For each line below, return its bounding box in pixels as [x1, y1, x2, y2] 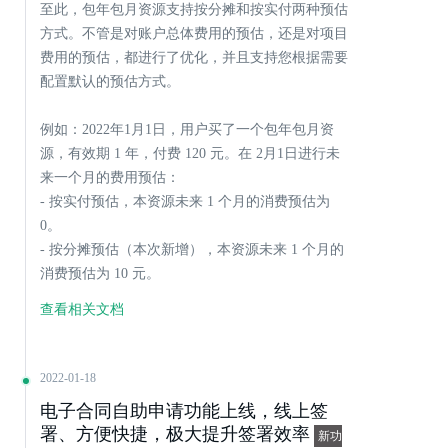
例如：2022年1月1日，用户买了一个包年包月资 [40, 122, 334, 137]
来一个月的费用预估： [40, 170, 180, 185]
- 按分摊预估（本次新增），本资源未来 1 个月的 [40, 242, 344, 257]
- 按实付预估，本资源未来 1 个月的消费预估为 [40, 194, 330, 209]
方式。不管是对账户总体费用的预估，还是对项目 [40, 26, 348, 41]
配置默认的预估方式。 [40, 74, 180, 89]
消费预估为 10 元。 [40, 266, 160, 281]
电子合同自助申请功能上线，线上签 [40, 401, 328, 421]
